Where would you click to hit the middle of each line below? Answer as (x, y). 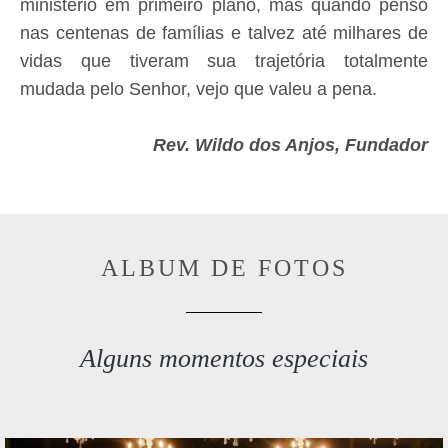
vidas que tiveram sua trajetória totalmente (224, 61)
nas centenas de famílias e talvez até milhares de (224, 33)
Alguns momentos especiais (224, 358)
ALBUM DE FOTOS (224, 268)
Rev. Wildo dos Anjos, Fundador (290, 145)
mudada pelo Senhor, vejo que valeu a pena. (198, 89)
